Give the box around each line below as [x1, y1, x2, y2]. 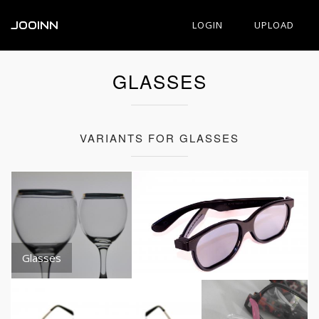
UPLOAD [254, 19, 294, 31]
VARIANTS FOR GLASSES [80, 130, 239, 145]
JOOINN [11, 19, 58, 32]
